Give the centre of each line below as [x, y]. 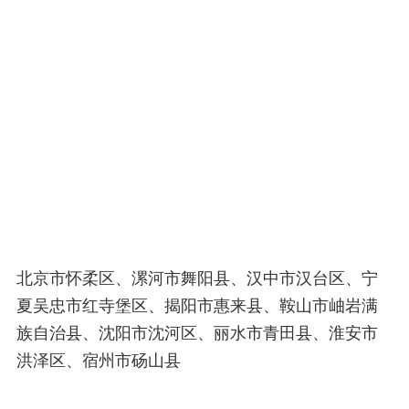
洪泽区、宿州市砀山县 [99, 360]
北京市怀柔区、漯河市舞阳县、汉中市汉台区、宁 [197, 278]
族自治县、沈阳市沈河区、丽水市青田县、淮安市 [197, 333]
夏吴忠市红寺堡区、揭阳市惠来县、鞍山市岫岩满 [197, 305]
